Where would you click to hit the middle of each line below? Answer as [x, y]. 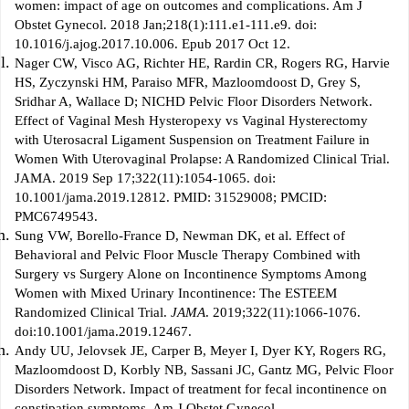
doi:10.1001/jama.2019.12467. [103, 332]
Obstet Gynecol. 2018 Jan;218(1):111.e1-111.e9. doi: [166, 25]
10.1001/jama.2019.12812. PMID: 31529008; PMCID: [171, 198]
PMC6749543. [56, 217]
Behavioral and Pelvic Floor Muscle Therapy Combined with [188, 255]
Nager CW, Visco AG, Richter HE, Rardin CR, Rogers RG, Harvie [202, 63]
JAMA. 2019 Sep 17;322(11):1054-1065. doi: [145, 178]
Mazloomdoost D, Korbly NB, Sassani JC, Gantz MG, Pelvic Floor [204, 370]
